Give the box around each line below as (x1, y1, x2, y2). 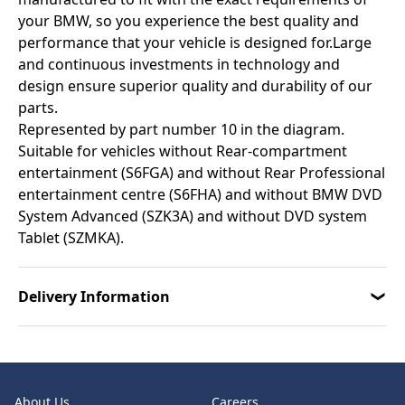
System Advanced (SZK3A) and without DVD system (18, 206, 367, 226)
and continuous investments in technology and (18, 54, 340, 74)
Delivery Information (18, 287, 170, 306)
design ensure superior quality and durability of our (18, 76, 372, 96)
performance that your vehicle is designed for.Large (18, 33, 372, 52)
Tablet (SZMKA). (18, 228, 124, 248)
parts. (18, 98, 58, 118)
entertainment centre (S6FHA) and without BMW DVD (18, 184, 382, 204)
